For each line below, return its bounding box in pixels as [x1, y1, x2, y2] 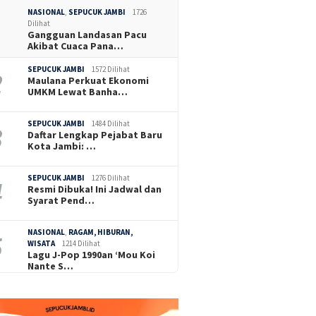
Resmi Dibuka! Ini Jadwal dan [28, 182, 162, 195]
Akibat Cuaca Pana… [28, 39, 124, 52]
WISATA [28, 238, 56, 248]
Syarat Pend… [28, 193, 95, 207]
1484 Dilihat [92, 118, 130, 128]
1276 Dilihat [92, 172, 130, 183]
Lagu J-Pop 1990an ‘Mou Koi [28, 248, 156, 261]
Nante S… [28, 259, 74, 272]
